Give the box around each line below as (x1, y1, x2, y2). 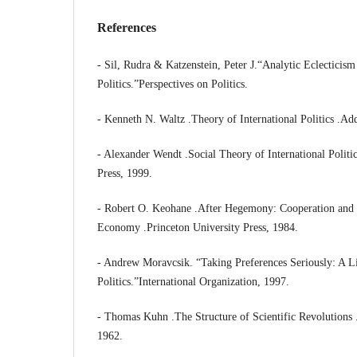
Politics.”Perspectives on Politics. (97, 77, 248, 90)
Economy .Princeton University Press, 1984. (97, 221, 298, 233)
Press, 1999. (97, 167, 152, 179)
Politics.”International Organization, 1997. (97, 275, 289, 288)
